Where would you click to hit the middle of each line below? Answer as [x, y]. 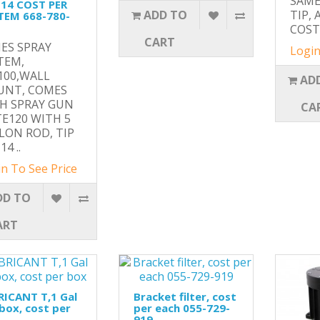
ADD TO [166, 15]
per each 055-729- [181, 308]
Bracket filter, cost [185, 296]
